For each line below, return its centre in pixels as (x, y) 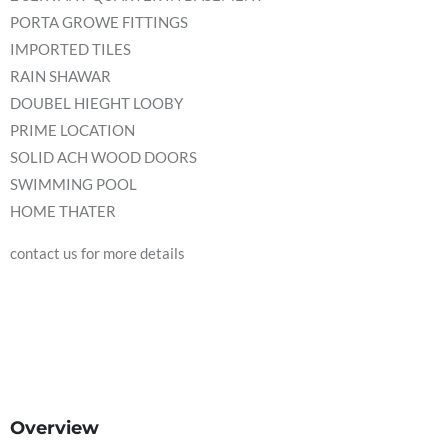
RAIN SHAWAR (60, 76)
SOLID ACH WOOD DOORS (103, 157)
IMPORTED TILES (70, 49)
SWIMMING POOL (73, 184)
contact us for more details (97, 253)
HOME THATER (63, 211)
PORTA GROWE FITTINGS (99, 22)
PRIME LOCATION (72, 130)
